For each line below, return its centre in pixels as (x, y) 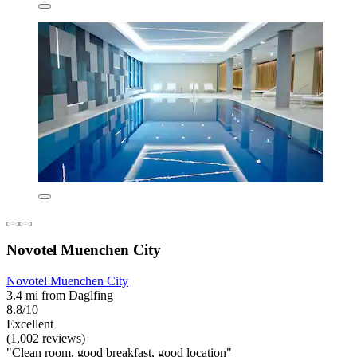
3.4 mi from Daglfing (60, 296)
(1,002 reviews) (46, 339)
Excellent (30, 324)
